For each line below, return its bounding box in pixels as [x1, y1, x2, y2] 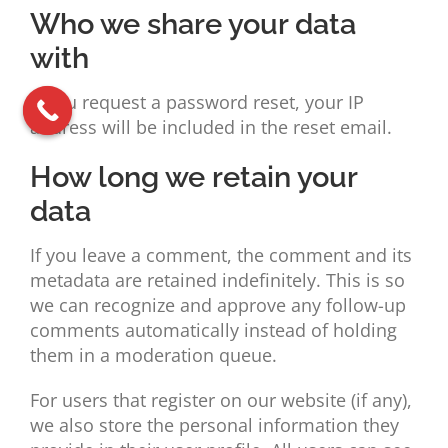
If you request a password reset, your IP [29, 90, 364, 115]
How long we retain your [29, 160, 357, 195]
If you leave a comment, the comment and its [29, 243, 412, 268]
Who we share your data [29, 7, 356, 42]
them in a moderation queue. [29, 343, 277, 368]
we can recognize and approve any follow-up [29, 293, 406, 318]
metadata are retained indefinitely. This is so [29, 268, 405, 293]
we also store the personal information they [29, 413, 399, 438]
